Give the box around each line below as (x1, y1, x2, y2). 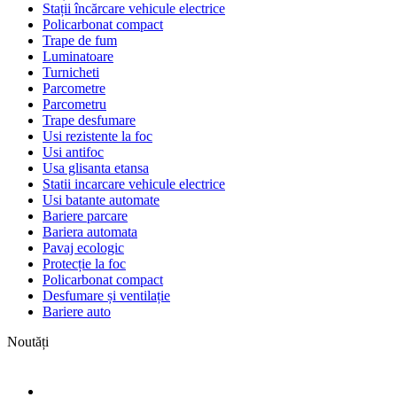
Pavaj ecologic (43, 239, 124, 255)
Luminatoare (43, 48, 113, 64)
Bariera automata (43, 223, 137, 239)
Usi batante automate (43, 191, 160, 207)
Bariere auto (43, 303, 111, 319)
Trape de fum (43, 32, 117, 48)
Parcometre (43, 80, 105, 96)
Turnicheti (43, 64, 99, 80)
